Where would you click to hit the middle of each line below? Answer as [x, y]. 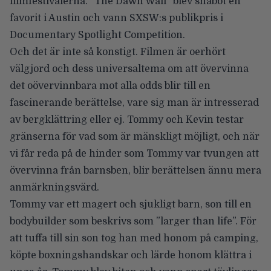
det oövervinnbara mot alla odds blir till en [110, 86]
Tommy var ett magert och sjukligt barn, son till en [131, 205]
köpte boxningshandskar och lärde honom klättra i [131, 256]
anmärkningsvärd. [54, 188]
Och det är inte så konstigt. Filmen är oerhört [118, 52]
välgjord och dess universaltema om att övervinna [129, 69]
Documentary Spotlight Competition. [97, 35]
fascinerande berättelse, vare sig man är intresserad [134, 103]
